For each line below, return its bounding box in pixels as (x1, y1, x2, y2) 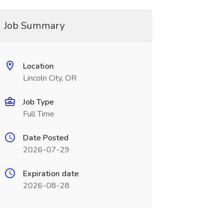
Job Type (22, 97, 54, 108)
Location (22, 61, 54, 72)
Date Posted (22, 132, 69, 143)
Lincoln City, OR (22, 73, 77, 84)
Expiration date (22, 168, 79, 179)
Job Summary (3, 19, 65, 32)
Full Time (22, 109, 54, 119)
